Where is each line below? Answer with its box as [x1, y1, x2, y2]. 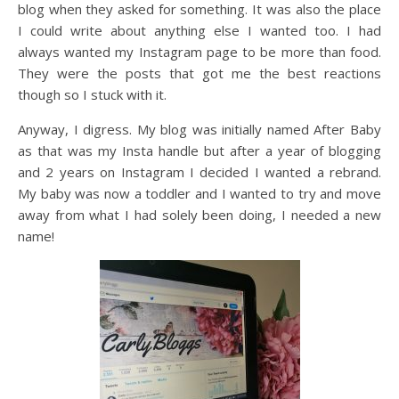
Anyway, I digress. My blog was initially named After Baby [18, 120, 381, 139]
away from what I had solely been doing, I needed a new [18, 206, 381, 224]
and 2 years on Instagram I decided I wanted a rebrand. [18, 163, 381, 182]
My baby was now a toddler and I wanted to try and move [18, 184, 381, 203]
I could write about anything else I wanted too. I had [18, 21, 381, 40]
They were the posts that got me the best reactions [18, 64, 381, 83]
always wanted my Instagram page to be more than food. [18, 43, 381, 61]
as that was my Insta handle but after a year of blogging [18, 142, 381, 160]
